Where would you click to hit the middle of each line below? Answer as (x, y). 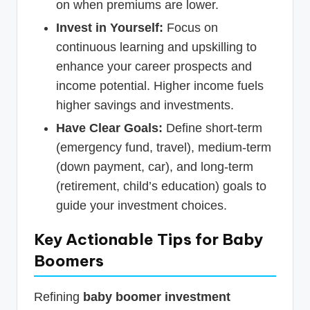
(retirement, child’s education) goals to (161, 186)
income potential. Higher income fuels (160, 85)
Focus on (191, 27)
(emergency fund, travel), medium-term (164, 147)
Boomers (69, 261)
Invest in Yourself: (110, 27)
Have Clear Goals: (109, 128)
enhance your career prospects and (154, 66)
